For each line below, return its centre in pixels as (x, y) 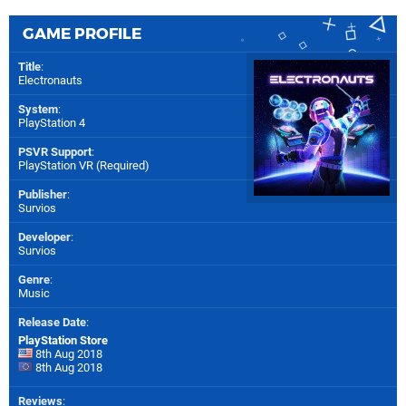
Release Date (52, 322)
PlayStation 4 (52, 122)
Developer (44, 237)
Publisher (43, 194)
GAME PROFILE (82, 33)
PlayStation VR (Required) (84, 165)
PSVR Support (55, 151)
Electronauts (50, 80)
